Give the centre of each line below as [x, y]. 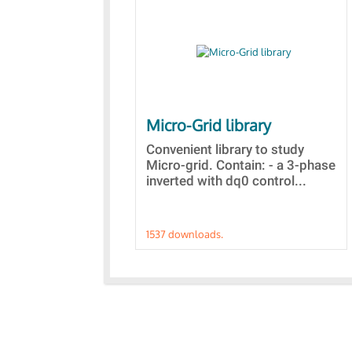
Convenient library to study [225, 149]
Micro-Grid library [209, 125]
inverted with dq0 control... [226, 181]
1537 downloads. [185, 234]
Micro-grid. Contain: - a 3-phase [241, 165]
